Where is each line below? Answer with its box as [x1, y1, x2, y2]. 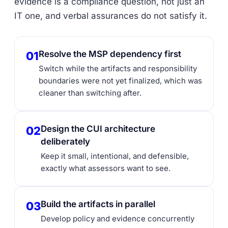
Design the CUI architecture [41, 124, 155, 134]
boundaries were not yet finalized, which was [39, 76, 202, 85]
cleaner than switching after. [39, 88, 141, 98]
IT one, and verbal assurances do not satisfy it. [14, 11, 207, 21]
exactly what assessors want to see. [41, 163, 170, 173]
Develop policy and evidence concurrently [41, 214, 194, 223]
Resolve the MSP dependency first [39, 49, 181, 59]
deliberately [41, 136, 90, 147]
